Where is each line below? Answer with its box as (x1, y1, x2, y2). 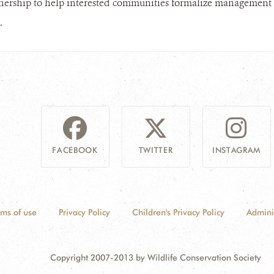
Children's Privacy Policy (132, 207, 224, 217)
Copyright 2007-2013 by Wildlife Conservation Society (50, 252, 261, 262)
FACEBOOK (52, 144, 98, 155)
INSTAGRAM (212, 144, 261, 155)
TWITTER (138, 144, 173, 155)
